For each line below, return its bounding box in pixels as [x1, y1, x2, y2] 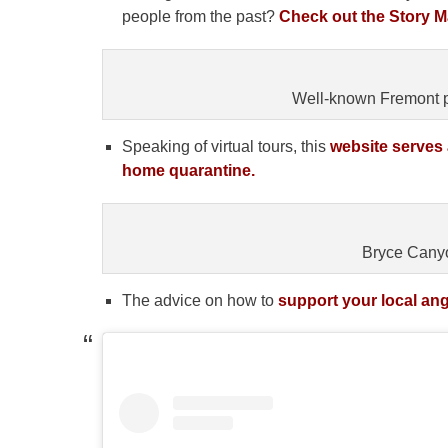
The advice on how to [122, 291, 274, 309]
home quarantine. [122, 161, 259, 179]
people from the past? [122, 7, 279, 25]
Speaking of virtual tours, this [122, 137, 330, 155]
